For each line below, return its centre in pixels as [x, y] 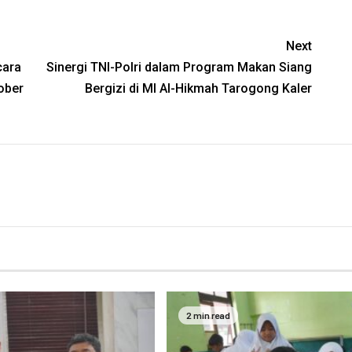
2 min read [208, 315]
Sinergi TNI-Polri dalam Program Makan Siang [180, 67]
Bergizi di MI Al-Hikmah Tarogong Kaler [199, 88]
